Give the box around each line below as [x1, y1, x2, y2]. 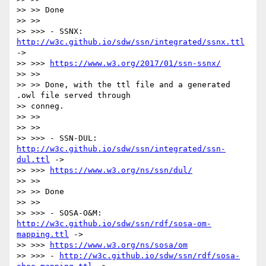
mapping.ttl [17, 230, 69, 239]
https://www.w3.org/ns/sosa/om [50, 240, 188, 250]
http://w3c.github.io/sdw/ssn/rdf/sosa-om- [17, 219, 211, 229]
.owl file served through [17, 91, 131, 100]
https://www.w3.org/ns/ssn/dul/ [50, 166, 192, 175]
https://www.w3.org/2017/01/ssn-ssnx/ [50, 59, 221, 68]
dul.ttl [17, 155, 50, 164]
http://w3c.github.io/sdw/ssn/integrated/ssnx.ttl [17, 37, 245, 47]
